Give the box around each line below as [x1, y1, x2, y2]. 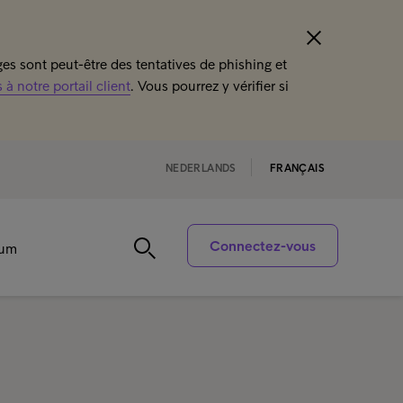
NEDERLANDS [165, 162, 237, 175]
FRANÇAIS [269, 162, 325, 175]
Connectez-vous [210, 237, 316, 255]
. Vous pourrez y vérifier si [130, 77, 289, 94]
